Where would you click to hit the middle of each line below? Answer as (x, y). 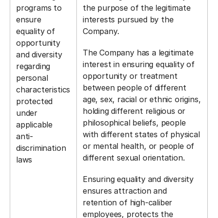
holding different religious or (134, 111)
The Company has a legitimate (138, 53)
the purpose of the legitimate (137, 8)
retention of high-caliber (128, 202)
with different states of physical (141, 134)
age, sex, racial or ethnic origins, (142, 99)
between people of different (135, 88)
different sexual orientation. (135, 158)
